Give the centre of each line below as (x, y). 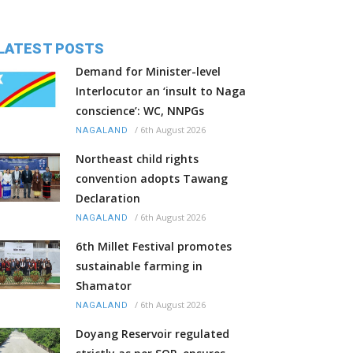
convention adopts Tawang (152, 179)
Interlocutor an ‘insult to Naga (161, 91)
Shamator (104, 286)
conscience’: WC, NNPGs (140, 111)
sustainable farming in (139, 266)
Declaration (108, 199)
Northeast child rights (137, 159)
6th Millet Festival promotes (154, 247)
